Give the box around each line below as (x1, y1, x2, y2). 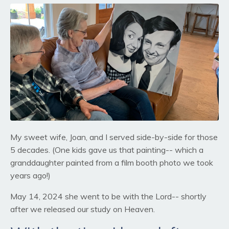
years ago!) (10, 170, 51, 181)
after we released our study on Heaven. (10, 204, 157, 215)
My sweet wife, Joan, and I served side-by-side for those (10, 132, 218, 143)
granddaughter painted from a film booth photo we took (10, 157, 213, 168)
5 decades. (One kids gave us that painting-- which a (10, 145, 203, 155)
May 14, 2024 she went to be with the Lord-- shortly (10, 191, 207, 202)
